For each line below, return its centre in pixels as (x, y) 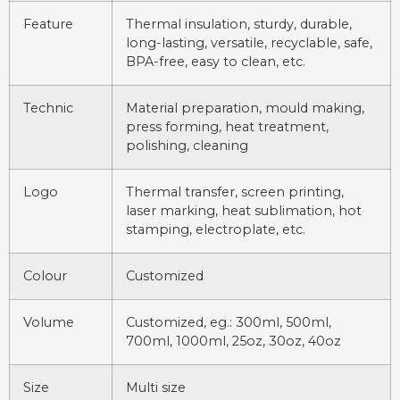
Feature (48, 25)
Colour (45, 276)
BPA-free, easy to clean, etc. (216, 62)
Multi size (156, 388)
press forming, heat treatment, (227, 127)
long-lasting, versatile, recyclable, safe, (249, 43)
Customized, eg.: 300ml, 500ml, (229, 323)
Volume (49, 323)
